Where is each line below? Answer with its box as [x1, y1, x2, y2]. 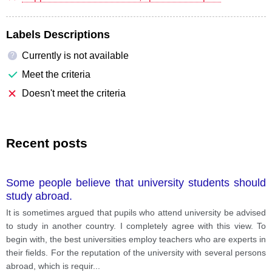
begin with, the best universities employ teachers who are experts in [6, 234, 266, 244]
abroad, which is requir [6, 260, 93, 271]
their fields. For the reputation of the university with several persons [6, 247, 266, 257]
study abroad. [6, 189, 72, 202]
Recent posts [6, 135, 87, 150]
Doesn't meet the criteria [22, 87, 126, 98]
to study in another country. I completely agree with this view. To [6, 220, 266, 231]
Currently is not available [22, 50, 129, 61]
